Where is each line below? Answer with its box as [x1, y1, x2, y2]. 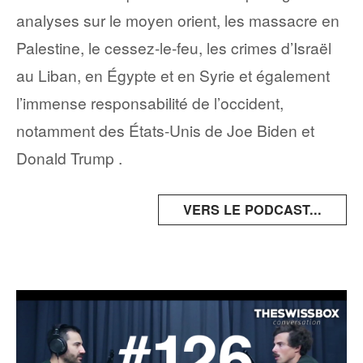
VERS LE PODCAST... [183, 200, 322, 220]
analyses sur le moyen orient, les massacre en [16, 8, 340, 31]
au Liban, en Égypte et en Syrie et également [16, 63, 330, 86]
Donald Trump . [16, 146, 122, 169]
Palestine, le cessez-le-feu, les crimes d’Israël [16, 36, 331, 58]
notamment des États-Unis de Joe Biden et [16, 118, 314, 141]
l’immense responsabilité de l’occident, [16, 91, 284, 113]
